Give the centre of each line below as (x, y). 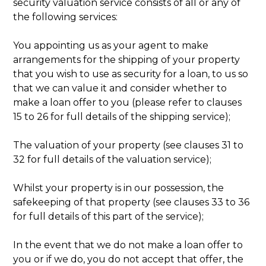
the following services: (66, 17)
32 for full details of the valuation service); (113, 159)
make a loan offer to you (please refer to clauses (128, 102)
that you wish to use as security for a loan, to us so (131, 74)
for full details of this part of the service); (109, 216)
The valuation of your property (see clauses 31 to (129, 145)
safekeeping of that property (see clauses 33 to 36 (132, 202)
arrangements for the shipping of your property (127, 59)
